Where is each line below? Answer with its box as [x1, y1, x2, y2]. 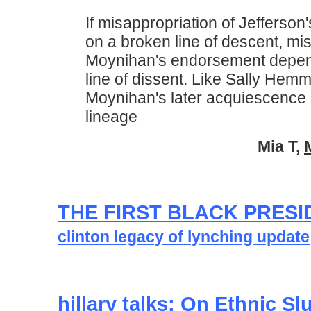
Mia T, [258, 137, 304, 155]
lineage [85, 108, 137, 126]
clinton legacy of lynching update [58, 228, 310, 246]
